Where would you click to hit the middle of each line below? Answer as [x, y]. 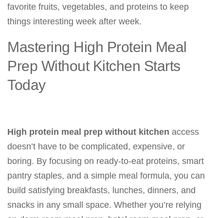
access [184, 132]
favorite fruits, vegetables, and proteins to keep [98, 7]
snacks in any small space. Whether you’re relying [104, 205]
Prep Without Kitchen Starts [94, 66]
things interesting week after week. [74, 21]
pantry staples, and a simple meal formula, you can [106, 176]
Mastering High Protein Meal [97, 47]
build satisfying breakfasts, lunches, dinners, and [101, 190]
